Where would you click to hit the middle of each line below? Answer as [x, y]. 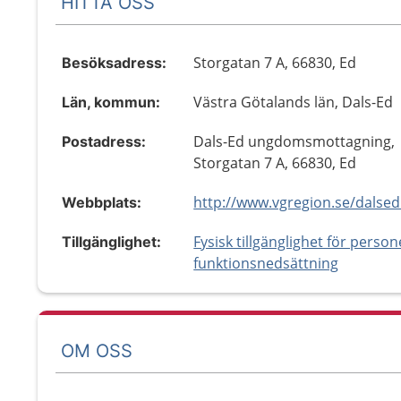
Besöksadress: [114, 63]
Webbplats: [102, 202]
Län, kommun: [111, 102]
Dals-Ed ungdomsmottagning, [294, 141]
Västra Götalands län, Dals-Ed [294, 102]
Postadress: [104, 141]
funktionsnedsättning [266, 263]
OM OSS [97, 350]
